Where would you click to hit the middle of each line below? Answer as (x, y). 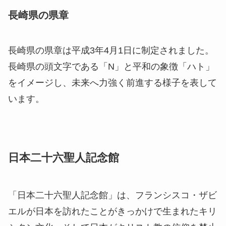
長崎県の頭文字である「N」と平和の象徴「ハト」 (111, 66)
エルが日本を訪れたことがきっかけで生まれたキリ (112, 211)
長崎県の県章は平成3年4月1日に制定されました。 (111, 50)
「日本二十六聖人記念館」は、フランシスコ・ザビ (112, 195)
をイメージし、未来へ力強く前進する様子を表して (112, 82)
